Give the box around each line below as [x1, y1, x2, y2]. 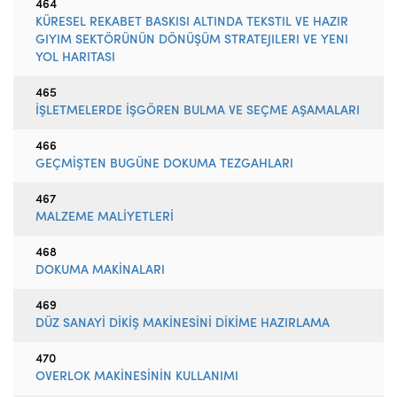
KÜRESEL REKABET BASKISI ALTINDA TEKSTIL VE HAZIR [35, 16, 348, 29]
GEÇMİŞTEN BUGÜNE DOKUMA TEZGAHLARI [35, 158, 293, 171]
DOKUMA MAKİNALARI [35, 264, 165, 277]
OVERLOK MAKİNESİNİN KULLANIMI [35, 370, 238, 384]
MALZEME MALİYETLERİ [35, 211, 174, 224]
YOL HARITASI [35, 51, 115, 65]
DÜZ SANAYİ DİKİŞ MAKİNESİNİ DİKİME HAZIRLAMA [35, 317, 330, 331]
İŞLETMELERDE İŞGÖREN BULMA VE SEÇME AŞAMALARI [35, 105, 360, 118]
